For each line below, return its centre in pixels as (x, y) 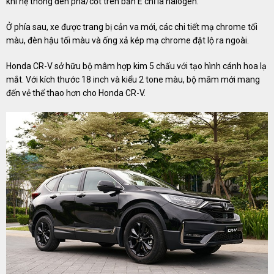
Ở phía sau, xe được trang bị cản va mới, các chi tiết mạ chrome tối (132, 27)
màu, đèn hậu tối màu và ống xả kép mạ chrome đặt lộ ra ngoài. (128, 41)
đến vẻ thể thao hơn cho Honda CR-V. (76, 93)
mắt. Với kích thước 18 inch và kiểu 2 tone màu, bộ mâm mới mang (133, 80)
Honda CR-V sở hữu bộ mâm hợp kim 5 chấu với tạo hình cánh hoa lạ (136, 66)
